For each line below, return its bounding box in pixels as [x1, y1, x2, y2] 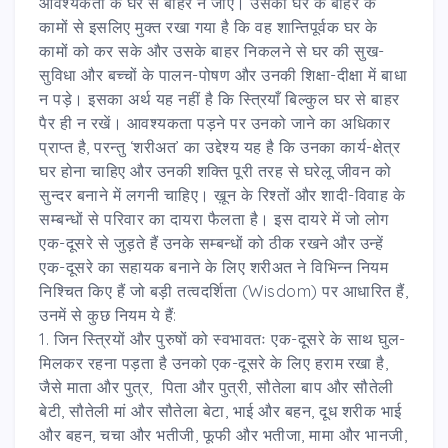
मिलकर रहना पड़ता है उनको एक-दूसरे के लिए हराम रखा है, [39, 352, 388, 373]
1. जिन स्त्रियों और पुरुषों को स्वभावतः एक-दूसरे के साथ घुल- [39, 328, 406, 349]
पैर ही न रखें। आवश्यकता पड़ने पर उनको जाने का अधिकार [39, 112, 390, 133]
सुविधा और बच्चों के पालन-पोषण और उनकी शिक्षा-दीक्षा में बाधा [39, 64, 407, 85]
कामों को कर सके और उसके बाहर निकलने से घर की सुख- [39, 40, 385, 61]
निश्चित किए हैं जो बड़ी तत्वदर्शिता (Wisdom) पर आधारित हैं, [39, 280, 408, 301]
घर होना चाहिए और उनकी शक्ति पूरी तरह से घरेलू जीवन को [39, 160, 391, 181]
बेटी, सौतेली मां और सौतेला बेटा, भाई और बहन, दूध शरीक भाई [39, 400, 402, 421]
